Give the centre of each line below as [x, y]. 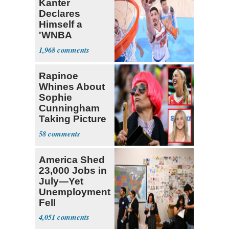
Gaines [55, 140]
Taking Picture [73, 119]
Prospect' [61, 45]
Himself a [61, 24]
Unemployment [75, 192]
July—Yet [61, 181]
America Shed [72, 159]
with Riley [62, 129]
